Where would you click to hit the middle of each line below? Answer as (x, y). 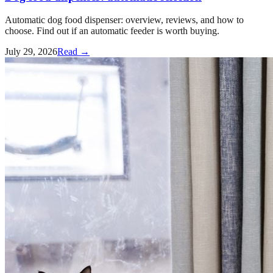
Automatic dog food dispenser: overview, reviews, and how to (124, 20)
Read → (73, 52)
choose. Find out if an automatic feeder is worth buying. (112, 31)
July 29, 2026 (31, 52)
